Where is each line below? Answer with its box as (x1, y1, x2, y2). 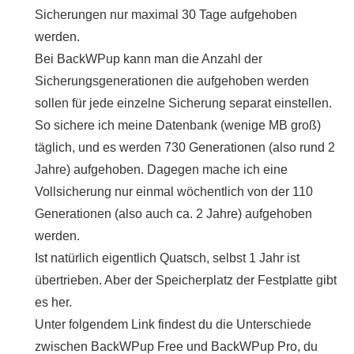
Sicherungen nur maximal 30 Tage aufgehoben (35, 7, 297, 21)
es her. (35, 295, 72, 309)
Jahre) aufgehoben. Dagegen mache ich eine (35, 162, 288, 176)
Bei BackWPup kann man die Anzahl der (35, 51, 262, 66)
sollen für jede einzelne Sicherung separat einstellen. (35, 96, 332, 110)
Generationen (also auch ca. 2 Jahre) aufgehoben (35, 206, 312, 220)
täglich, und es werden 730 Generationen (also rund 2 (35, 140, 335, 154)
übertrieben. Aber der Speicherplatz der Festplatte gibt (35, 273, 337, 287)
